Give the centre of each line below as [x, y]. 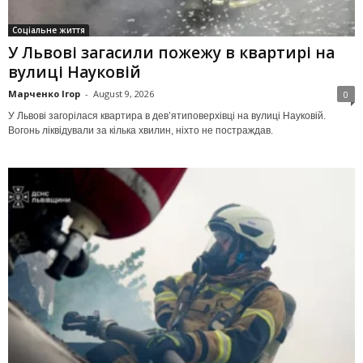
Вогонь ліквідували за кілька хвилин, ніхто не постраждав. [141, 130]
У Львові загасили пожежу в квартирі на [171, 52]
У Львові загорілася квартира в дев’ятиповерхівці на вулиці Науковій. [167, 115]
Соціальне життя [49, 30]
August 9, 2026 [124, 93]
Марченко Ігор [44, 93]
